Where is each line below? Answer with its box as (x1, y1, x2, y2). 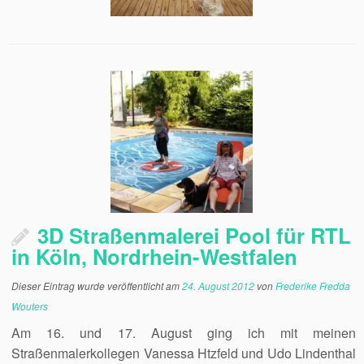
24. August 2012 (182, 279, 255, 292)
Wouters (11, 299, 49, 313)
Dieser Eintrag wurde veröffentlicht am (11, 279, 183, 292)
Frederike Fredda (275, 279, 351, 292)
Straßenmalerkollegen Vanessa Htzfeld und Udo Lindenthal (11, 344, 356, 362)
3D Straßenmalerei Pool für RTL (37, 220, 352, 250)
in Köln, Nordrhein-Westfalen (11, 241, 298, 271)
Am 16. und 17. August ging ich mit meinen (11, 323, 356, 342)
